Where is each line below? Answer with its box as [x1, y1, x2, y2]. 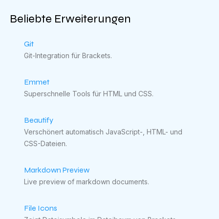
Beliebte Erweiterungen [10, 12, 131, 26]
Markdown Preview [23, 165, 89, 175]
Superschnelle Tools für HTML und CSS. [23, 89, 153, 98]
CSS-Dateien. [23, 139, 67, 148]
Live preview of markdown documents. [23, 177, 149, 186]
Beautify [23, 115, 53, 125]
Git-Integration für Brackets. [23, 51, 112, 60]
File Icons [23, 203, 57, 213]
